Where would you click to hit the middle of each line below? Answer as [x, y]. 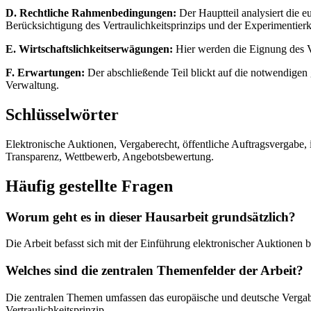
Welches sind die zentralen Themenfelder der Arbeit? [154, 270]
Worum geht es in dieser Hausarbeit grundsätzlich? [151, 217]
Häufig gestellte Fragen [89, 186]
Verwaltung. [32, 85]
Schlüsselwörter [62, 114]
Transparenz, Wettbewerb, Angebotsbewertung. [110, 156]
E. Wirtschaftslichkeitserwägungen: [89, 49]
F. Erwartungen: [45, 72]
